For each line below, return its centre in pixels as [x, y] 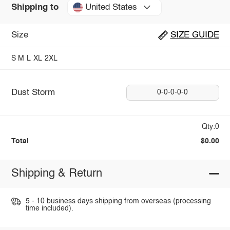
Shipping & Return [56, 174]
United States [111, 7]
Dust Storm [33, 92]
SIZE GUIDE [195, 35]
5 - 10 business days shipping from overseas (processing [118, 202]
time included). [49, 209]
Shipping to [35, 7]
